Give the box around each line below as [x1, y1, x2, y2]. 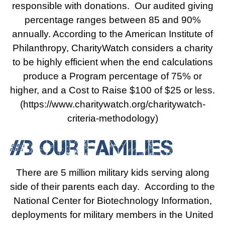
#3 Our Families [10, 136, 173, 160]
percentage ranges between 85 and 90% [24, 15, 201, 25]
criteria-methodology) [67, 113, 158, 124]
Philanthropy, [12, 43, 71, 53]
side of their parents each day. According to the [10, 181, 215, 192]
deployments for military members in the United [12, 209, 213, 220]
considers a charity [129, 43, 213, 53]
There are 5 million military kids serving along [16, 167, 209, 178]
